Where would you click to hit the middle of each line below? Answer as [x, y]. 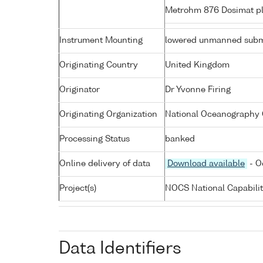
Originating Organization [108, 114]
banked [180, 139]
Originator [80, 90]
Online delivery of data [105, 163]
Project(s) [78, 188]
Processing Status [95, 139]
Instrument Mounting [101, 40]
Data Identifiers [120, 249]
